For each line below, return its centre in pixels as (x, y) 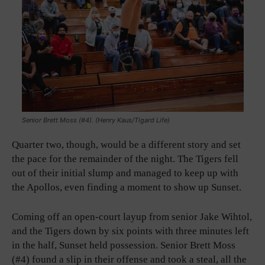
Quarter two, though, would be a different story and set (126, 144)
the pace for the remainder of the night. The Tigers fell (125, 159)
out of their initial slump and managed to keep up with (125, 173)
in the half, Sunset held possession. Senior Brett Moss (124, 245)
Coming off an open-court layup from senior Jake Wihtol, (132, 216)
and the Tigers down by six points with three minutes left (130, 231)
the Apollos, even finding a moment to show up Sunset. (127, 187)
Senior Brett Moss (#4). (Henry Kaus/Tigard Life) (96, 120)
